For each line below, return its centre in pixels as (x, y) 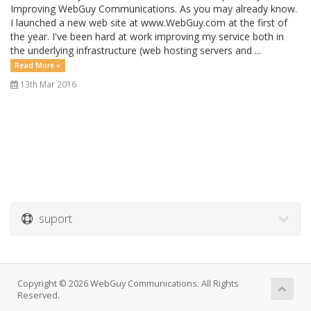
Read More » (38, 65)
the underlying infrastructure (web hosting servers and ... (136, 50)
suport (53, 218)
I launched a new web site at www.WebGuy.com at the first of (149, 23)
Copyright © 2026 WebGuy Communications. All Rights (128, 284)
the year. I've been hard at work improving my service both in (147, 36)
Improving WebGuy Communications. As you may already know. (154, 9)
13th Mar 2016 (47, 84)
